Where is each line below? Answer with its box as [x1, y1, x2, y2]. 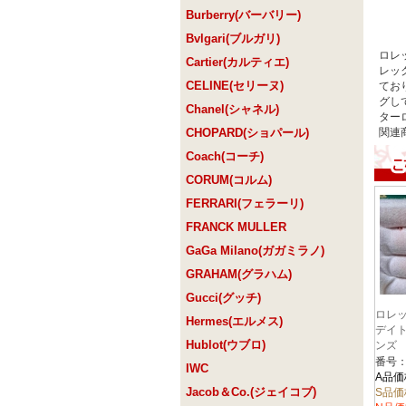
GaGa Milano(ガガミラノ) [186, 244, 324, 258]
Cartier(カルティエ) [186, 55, 289, 70]
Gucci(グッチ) [186, 291, 261, 305]
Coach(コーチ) [186, 150, 264, 164]
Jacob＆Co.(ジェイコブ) [186, 385, 316, 400]
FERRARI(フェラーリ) [186, 197, 304, 211]
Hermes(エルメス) [186, 314, 283, 329]
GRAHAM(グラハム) [186, 267, 292, 282]
